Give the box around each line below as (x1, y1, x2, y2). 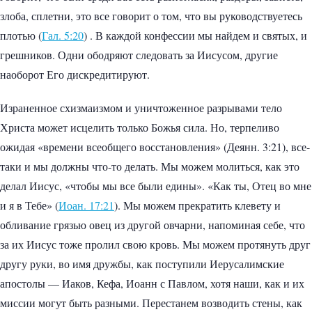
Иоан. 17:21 (58, 198, 114, 213)
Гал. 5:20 (42, 28, 84, 43)
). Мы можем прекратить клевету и (114, 198, 281, 213)
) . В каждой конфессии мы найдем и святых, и (84, 28, 307, 43)
